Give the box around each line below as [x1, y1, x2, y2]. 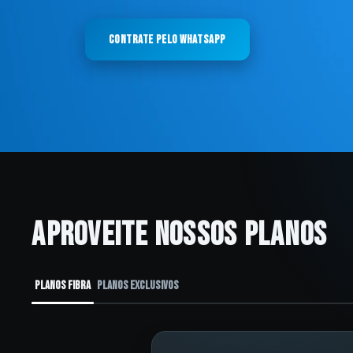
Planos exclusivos [97, 277, 180, 293]
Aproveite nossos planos [32, 215, 328, 255]
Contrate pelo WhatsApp [108, 32, 226, 47]
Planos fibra [35, 277, 91, 293]
